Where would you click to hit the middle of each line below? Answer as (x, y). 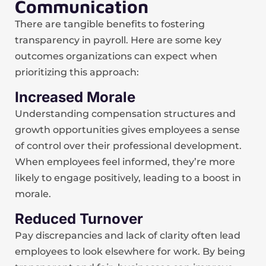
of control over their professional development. (128, 146)
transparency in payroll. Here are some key (118, 40)
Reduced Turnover (79, 219)
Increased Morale (75, 97)
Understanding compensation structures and (125, 114)
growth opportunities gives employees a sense (127, 130)
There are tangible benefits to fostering (110, 24)
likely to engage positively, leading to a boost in (128, 178)
